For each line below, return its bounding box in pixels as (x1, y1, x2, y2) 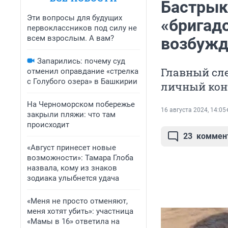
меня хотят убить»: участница (27, 207, 133, 216)
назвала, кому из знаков (27, 163, 117, 173)
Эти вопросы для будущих (27, 13, 122, 22)
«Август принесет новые (27, 143, 116, 152)
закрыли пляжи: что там (27, 110, 116, 119)
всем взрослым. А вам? (27, 34, 114, 43)
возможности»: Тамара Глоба (27, 153, 133, 162)
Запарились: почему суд (37, 56, 125, 66)
